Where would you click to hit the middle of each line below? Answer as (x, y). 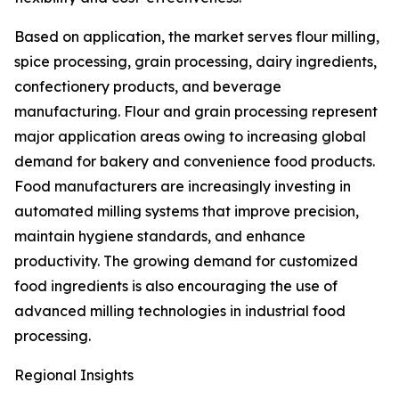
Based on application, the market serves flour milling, (197, 37)
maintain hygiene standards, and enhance (160, 236)
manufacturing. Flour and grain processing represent (196, 112)
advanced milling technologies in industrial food (180, 311)
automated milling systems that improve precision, (187, 212)
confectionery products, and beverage (148, 87)
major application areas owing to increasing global (190, 137)
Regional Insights (74, 375)
